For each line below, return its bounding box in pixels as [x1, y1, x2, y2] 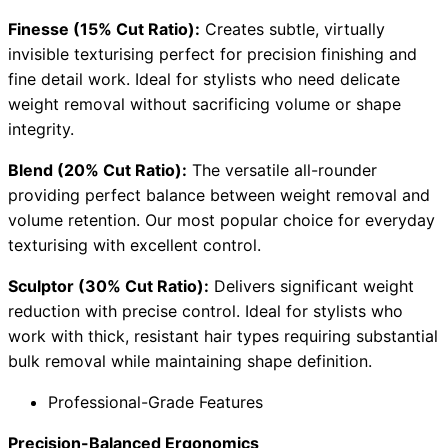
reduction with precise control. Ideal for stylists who [8, 301, 403, 322]
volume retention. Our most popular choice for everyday [8, 210, 435, 231]
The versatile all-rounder [187, 160, 377, 181]
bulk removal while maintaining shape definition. [8, 351, 372, 372]
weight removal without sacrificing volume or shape [8, 94, 401, 115]
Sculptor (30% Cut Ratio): [8, 276, 209, 297]
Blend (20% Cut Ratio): [8, 160, 187, 181]
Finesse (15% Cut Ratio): [8, 19, 200, 40]
